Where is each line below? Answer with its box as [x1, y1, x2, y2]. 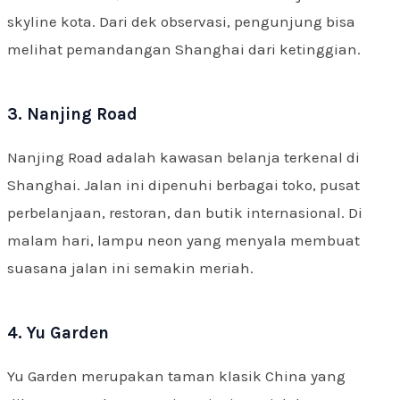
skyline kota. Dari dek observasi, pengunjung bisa [7, 12, 355, 30]
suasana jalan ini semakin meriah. [7, 259, 254, 277]
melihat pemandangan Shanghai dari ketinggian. [7, 40, 361, 58]
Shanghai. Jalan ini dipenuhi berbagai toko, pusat [7, 176, 360, 194]
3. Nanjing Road [7, 104, 137, 124]
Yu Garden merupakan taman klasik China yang [7, 367, 346, 385]
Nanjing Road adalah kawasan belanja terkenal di [7, 148, 360, 166]
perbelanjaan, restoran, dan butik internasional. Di [7, 204, 362, 221]
